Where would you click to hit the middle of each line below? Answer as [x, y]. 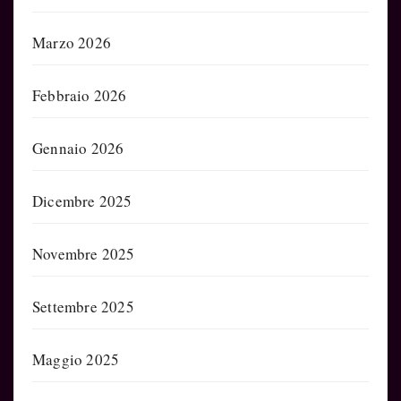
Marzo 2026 [72, 42]
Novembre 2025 [84, 253]
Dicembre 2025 [82, 200]
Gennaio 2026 [78, 148]
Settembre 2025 [83, 306]
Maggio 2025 [76, 359]
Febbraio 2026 [80, 95]
